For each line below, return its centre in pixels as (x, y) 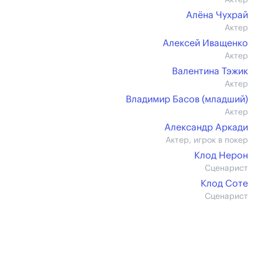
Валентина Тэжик (210, 71)
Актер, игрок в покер (207, 140)
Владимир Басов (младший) (187, 99)
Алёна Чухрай (217, 15)
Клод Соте (224, 184)
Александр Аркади (206, 127)
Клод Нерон (221, 156)
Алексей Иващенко (205, 43)
